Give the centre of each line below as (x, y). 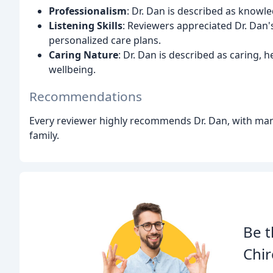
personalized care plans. (105, 40)
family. (44, 136)
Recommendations (86, 97)
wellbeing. (72, 69)
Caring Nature (83, 55)
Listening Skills (86, 25)
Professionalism (88, 11)
